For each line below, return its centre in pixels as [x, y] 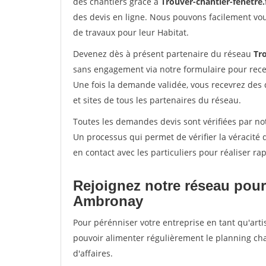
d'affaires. [93, 253]
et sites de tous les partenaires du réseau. [157, 100]
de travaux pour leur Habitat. [131, 32]
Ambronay [108, 201]
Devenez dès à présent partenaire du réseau [163, 54]
